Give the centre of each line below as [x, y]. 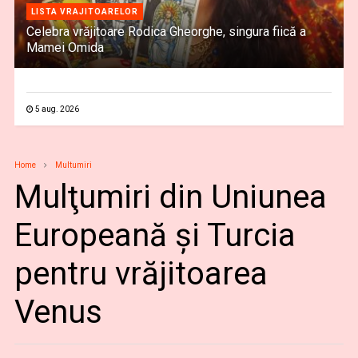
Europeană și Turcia [155, 235]
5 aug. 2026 [57, 109]
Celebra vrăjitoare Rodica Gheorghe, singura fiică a [166, 32]
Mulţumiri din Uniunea [170, 197]
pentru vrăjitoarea [141, 274]
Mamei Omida [65, 48]
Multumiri [73, 165]
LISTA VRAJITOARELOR [84, 12]
